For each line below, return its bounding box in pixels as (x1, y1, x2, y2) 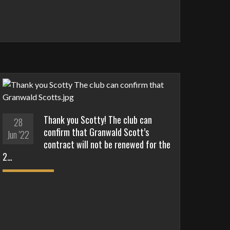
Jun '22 (7, 128, 29, 142)
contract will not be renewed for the (44, 138, 171, 151)
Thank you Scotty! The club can (44, 113, 152, 127)
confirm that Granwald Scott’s (44, 125, 149, 139)
